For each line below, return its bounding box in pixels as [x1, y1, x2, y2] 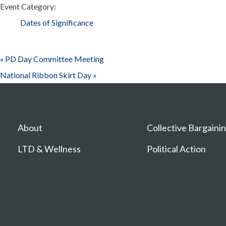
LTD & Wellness [18, 143, 81, 154]
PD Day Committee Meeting [4, 53, 104, 64]
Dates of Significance [20, 17, 93, 27]
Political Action [147, 143, 206, 154]
